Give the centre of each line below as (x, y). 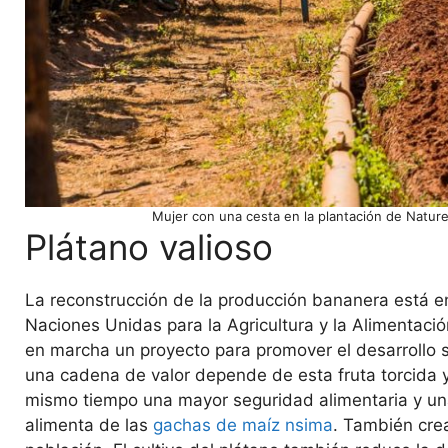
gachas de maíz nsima (243, 425)
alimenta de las (89, 425)
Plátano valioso (149, 247)
